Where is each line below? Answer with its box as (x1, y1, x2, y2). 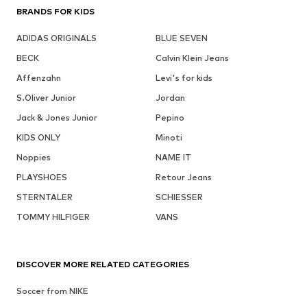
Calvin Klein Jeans (155, 52, 229, 63)
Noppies (16, 151, 51, 162)
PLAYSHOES (16, 171, 67, 182)
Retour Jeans (155, 171, 212, 182)
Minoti (155, 132, 182, 143)
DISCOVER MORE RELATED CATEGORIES (16, 258, 189, 269)
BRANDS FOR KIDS (16, 5, 95, 16)
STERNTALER (16, 191, 73, 202)
